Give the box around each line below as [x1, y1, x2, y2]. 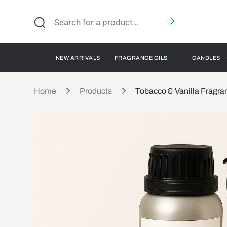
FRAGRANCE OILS [114, 54, 168, 61]
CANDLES [192, 54, 220, 61]
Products [80, 87, 112, 95]
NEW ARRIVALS [55, 54, 100, 61]
